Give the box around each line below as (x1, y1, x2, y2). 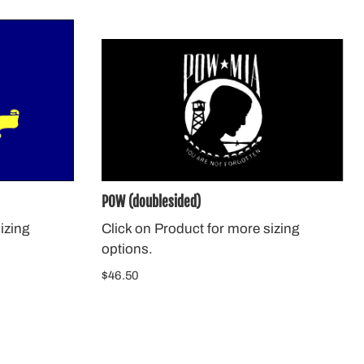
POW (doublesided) (101, 193, 201, 210)
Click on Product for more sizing (101, 221, 299, 237)
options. (101, 241, 153, 258)
